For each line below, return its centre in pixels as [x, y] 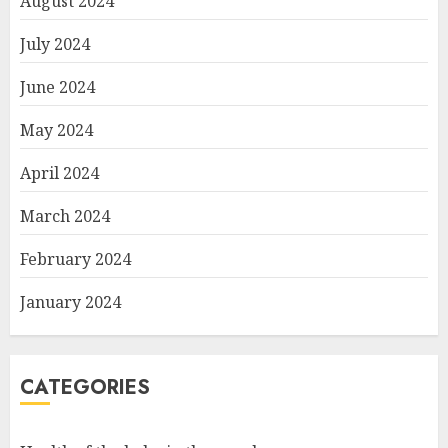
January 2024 [70, 301]
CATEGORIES [85, 387]
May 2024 [56, 129]
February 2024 [75, 258]
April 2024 [59, 172]
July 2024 [55, 43]
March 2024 [65, 215]
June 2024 [57, 86]
